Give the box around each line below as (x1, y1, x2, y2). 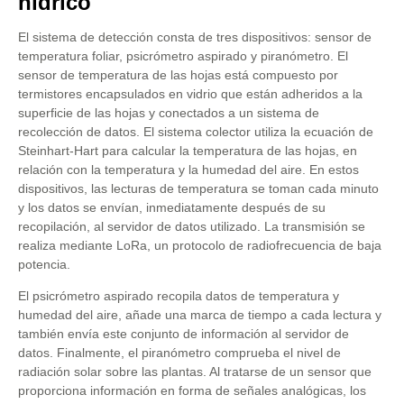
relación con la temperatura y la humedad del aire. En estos (18, 161, 359, 177)
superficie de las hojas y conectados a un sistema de (18, 105, 319, 120)
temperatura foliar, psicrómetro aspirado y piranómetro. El (18, 48, 348, 63)
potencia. (18, 256, 70, 271)
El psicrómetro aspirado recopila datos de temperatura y (18, 289, 339, 304)
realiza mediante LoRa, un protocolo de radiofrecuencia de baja (18, 237, 381, 252)
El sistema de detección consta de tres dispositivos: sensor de (18, 29, 372, 44)
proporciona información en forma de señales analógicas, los (18, 383, 366, 399)
